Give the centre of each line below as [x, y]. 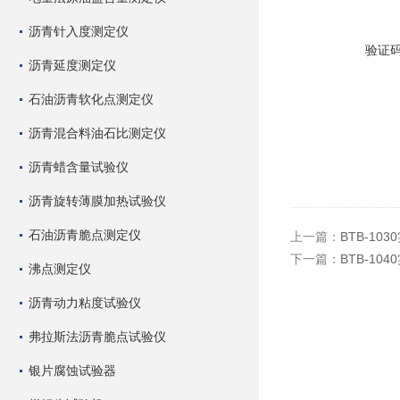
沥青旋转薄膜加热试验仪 [97, 201]
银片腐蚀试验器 [72, 371]
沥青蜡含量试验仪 [79, 167]
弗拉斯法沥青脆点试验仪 [97, 337]
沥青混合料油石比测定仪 [97, 133]
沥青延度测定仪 [72, 65]
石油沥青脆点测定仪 [85, 235]
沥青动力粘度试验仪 [85, 303]
